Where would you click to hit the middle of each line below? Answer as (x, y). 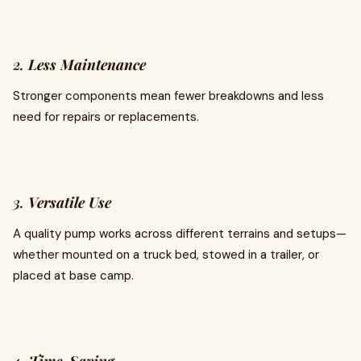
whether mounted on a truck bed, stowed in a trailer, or (166, 255)
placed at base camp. (73, 276)
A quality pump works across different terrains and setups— (180, 234)
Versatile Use (70, 202)
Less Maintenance (87, 64)
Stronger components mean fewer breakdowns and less (168, 96)
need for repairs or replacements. (106, 117)
